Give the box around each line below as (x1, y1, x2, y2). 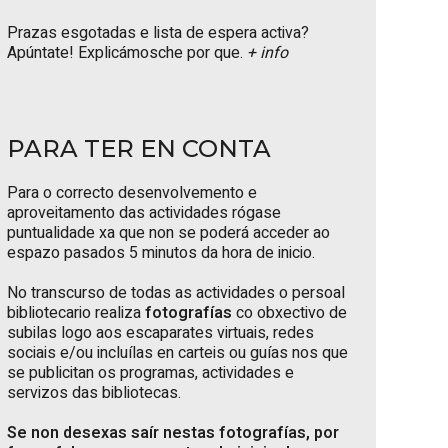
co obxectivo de (232, 301, 347, 325)
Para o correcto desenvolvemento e (7, 181, 257, 205)
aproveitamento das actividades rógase (7, 201, 281, 225)
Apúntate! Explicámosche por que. (7, 41, 243, 65)
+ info (247, 41, 288, 65)
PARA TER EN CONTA (7, 134, 271, 163)
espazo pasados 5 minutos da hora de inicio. (7, 241, 315, 265)
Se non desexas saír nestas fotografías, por (7, 421, 339, 445)
